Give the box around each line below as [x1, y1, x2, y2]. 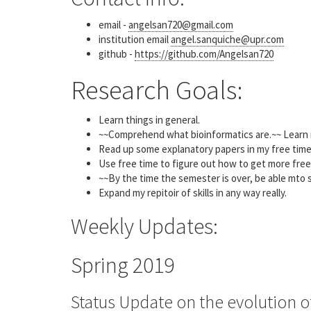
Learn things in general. [99, 112, 200, 126]
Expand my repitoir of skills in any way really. [99, 185, 287, 199]
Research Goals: [71, 73, 243, 107]
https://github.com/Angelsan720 [135, 47, 274, 60]
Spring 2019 [71, 251, 174, 279]
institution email [99, 33, 171, 46]
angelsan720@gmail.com [128, 18, 233, 31]
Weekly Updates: [71, 212, 218, 240]
